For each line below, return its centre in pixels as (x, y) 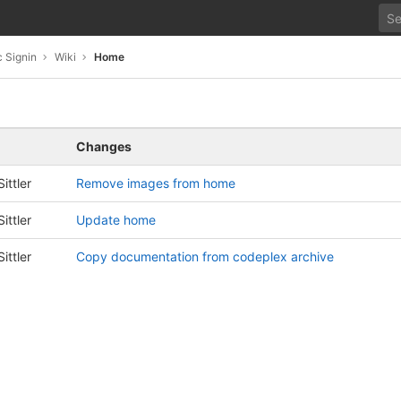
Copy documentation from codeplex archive (205, 256)
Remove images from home (156, 183)
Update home (116, 220)
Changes (104, 146)
